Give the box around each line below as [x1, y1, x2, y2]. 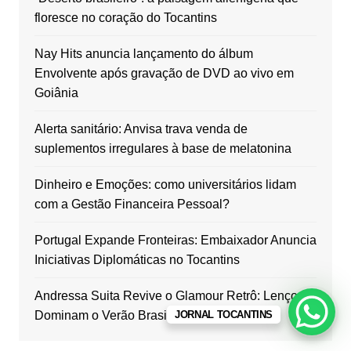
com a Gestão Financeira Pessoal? [34, 197, 230, 212]
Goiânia [34, 86, 78, 100]
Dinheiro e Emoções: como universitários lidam [34, 178, 296, 192]
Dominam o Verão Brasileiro [34, 309, 191, 323]
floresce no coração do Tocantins [34, 11, 217, 25]
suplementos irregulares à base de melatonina [34, 142, 291, 156]
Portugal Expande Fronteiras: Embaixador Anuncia [34, 233, 317, 248]
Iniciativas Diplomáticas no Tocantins [34, 253, 240, 267]
